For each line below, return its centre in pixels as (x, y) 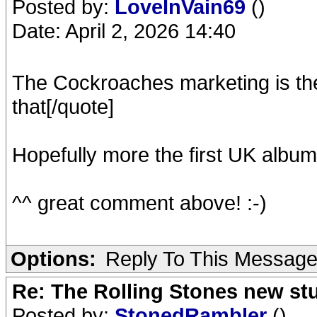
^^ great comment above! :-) (139, 203)
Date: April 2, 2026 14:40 (124, 31)
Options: (53, 259)
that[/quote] (63, 106)
